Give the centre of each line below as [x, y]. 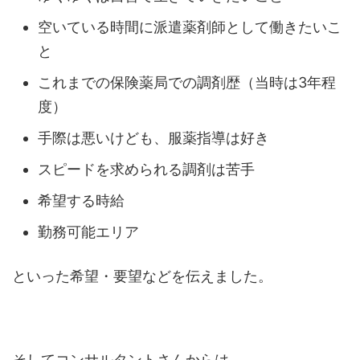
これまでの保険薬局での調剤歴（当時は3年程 [187, 82]
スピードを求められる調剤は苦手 [146, 169]
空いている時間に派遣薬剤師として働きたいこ [190, 27]
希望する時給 [81, 200]
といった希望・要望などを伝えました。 [142, 276]
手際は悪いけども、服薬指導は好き [153, 137]
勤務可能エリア [88, 231]
